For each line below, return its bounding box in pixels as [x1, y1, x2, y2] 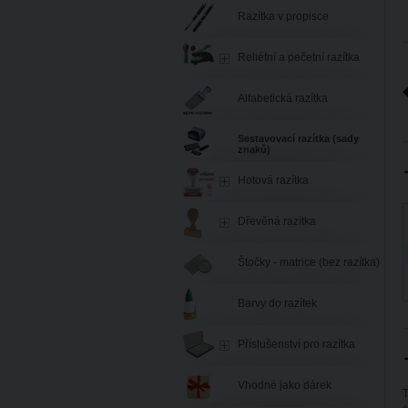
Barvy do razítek [238, 297, 317, 310]
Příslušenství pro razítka [238, 338, 355, 351]
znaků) [238, 144, 270, 155]
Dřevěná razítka [238, 215, 316, 228]
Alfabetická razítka [238, 92, 328, 105]
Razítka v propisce [238, 10, 329, 23]
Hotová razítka [238, 174, 309, 187]
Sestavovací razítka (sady [238, 133, 359, 144]
